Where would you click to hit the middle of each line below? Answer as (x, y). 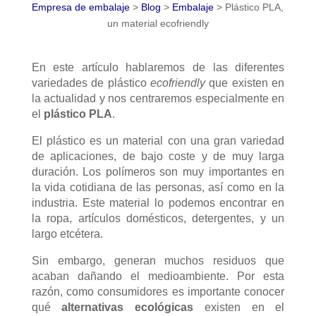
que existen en (245, 83)
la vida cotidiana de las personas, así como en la (158, 187)
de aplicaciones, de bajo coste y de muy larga (158, 156)
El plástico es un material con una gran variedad (158, 140)
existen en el (239, 307)
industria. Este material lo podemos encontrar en (158, 202)
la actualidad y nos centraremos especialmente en (158, 98)
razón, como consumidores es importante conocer (158, 291)
